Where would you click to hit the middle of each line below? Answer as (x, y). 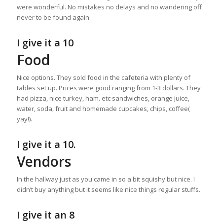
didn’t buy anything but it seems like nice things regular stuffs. (108, 190)
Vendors (44, 162)
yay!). (24, 119)
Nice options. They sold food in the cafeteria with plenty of (103, 78)
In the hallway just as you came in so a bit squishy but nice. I (106, 179)
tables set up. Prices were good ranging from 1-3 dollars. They (109, 88)
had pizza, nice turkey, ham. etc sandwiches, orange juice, (103, 98)
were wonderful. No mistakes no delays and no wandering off (109, 7)
